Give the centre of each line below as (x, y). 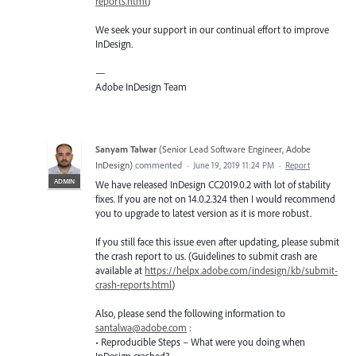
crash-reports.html (133, 285)
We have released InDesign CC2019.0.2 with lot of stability (213, 185)
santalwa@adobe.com (141, 328)
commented (159, 165)
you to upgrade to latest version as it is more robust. (203, 213)
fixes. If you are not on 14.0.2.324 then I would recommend (215, 199)
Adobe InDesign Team (141, 87)
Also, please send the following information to (190, 313)
